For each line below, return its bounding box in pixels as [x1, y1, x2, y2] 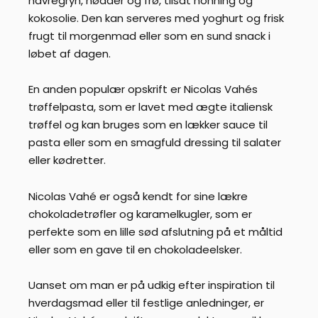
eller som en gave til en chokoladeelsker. [28, 241, 242, 257]
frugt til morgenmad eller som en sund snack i [28, 28, 270, 43]
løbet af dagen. [28, 45, 111, 61]
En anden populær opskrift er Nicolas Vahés [28, 82, 258, 97]
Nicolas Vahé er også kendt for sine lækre [28, 188, 248, 204]
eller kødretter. [28, 153, 106, 168]
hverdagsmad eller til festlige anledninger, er [28, 295, 264, 311]
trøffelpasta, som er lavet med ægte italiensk [28, 99, 273, 115]
